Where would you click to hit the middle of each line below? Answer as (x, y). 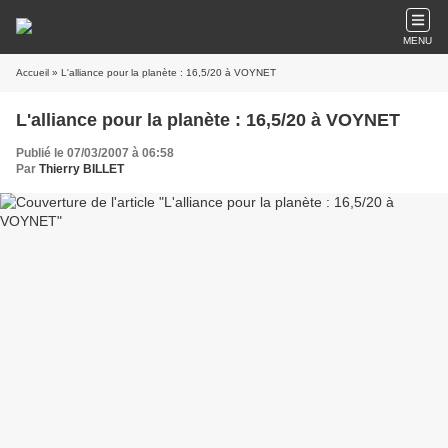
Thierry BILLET (81, 169)
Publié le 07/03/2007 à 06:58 (95, 153)
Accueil (32, 72)
